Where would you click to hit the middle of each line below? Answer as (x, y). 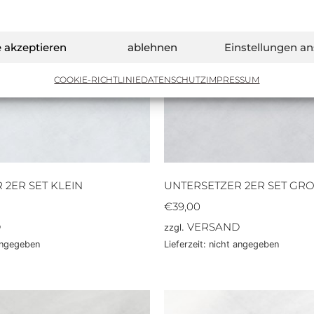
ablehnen (153, 47)
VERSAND (213, 227)
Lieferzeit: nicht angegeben (221, 245)
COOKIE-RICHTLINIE (98, 80)
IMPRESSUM (233, 80)
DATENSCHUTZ (174, 80)
